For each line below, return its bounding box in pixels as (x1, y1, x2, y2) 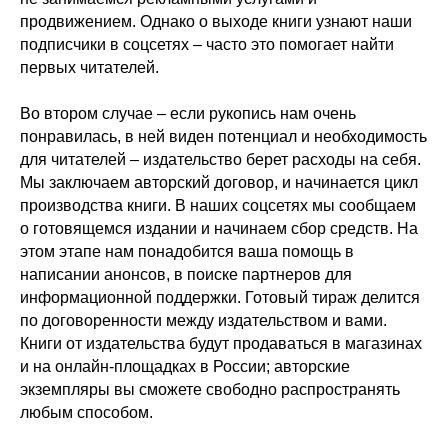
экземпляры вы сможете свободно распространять (20, 381, 400, 398)
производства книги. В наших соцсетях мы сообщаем (20, 197, 416, 214)
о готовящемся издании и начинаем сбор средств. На (20, 220, 418, 237)
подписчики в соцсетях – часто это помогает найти (20, 36, 394, 53)
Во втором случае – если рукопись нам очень (20, 105, 356, 122)
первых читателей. (20, 59, 159, 76)
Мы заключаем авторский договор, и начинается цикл (20, 174, 418, 191)
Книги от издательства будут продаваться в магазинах (20, 335, 422, 352)
